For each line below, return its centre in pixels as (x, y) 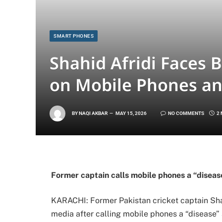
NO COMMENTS (186, 113)
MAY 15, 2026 (131, 113)
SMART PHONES (74, 36)
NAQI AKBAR (93, 113)
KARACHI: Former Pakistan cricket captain (131, 201)
